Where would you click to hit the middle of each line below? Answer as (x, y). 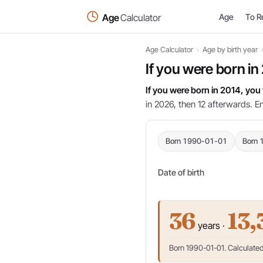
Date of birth (181, 172)
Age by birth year (230, 50)
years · (212, 225)
